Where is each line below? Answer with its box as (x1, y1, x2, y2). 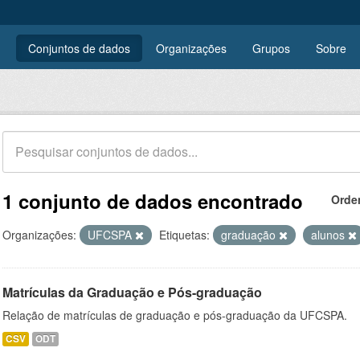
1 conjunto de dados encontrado (2, 187, 303, 215)
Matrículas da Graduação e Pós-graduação (2, 283, 262, 301)
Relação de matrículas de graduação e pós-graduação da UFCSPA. (2, 307, 347, 323)
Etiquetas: (159, 227, 210, 243)
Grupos (252, 40, 290, 56)
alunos (311, 227, 348, 243)
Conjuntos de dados (28, 40, 130, 56)
